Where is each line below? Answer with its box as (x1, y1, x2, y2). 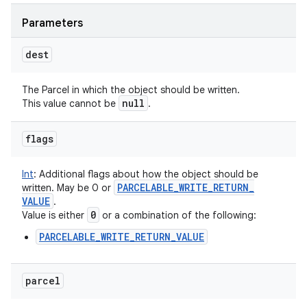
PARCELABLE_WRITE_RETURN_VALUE (39, 230, 204, 243)
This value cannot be (22, 97, 119, 110)
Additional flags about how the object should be (36, 168, 258, 180)
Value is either (22, 209, 87, 221)
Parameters (22, 16, 83, 30)
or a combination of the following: (99, 209, 256, 221)
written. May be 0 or (22, 182, 114, 194)
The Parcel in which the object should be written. (22, 84, 240, 96)
